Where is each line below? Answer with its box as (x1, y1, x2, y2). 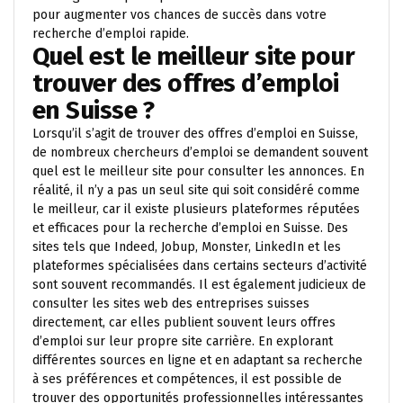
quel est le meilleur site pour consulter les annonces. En (32, 164, 364, 179)
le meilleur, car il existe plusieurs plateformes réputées (32, 201, 360, 217)
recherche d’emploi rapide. (32, 26, 189, 41)
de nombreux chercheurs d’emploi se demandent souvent (32, 145, 368, 160)
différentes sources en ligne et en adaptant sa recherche (32, 353, 363, 368)
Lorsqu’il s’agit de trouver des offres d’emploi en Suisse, (32, 126, 358, 141)
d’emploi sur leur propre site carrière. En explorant (32, 334, 333, 349)
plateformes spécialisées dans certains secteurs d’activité (32, 258, 367, 273)
